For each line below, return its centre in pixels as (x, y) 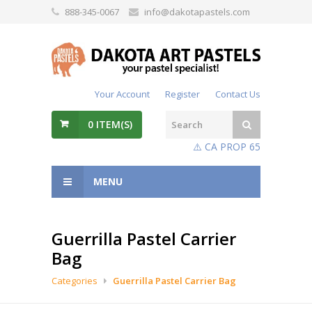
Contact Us (238, 94)
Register (182, 94)
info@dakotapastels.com (197, 12)
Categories (75, 281)
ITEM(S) (113, 124)
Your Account (122, 94)
